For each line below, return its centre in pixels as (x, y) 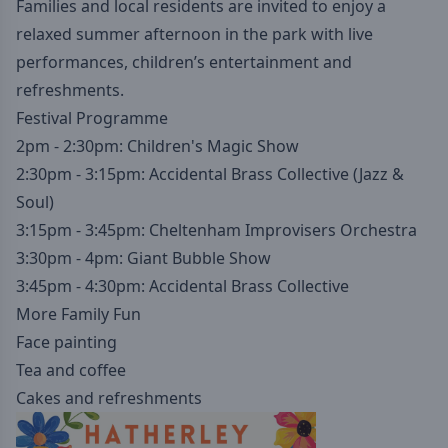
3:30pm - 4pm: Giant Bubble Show (143, 258)
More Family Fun (78, 314)
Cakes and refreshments (109, 398)
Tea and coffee (71, 370)
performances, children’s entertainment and (184, 62)
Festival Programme (92, 118)
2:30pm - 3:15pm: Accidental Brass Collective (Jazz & (210, 174)
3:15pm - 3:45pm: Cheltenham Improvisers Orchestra (216, 230)
